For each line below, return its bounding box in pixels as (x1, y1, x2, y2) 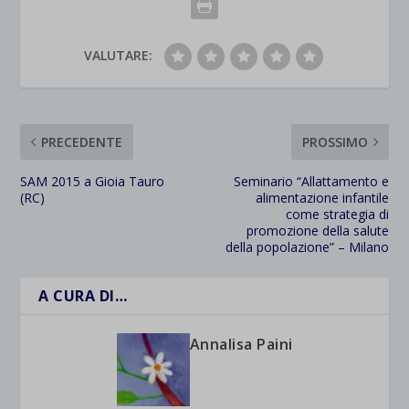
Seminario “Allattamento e (233, 172, 389, 190)
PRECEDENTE (41, 132, 123, 151)
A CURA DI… (38, 285, 128, 306)
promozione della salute (246, 221, 389, 239)
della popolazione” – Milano (225, 237, 389, 256)
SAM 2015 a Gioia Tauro (20, 172, 165, 190)
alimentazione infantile (255, 188, 389, 206)
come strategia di (285, 204, 389, 223)
